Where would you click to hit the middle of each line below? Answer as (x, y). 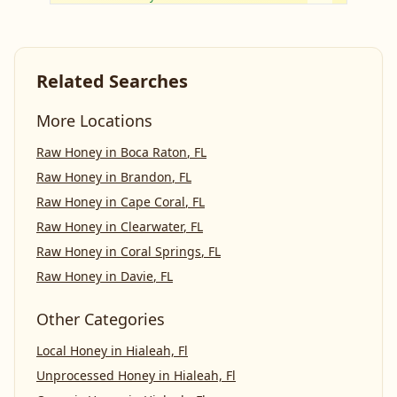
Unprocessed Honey (96, 375)
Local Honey (72, 350)
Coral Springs (161, 251)
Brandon (146, 177)
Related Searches (112, 81)
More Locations (94, 121)
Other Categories (101, 319)
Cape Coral (153, 202)
